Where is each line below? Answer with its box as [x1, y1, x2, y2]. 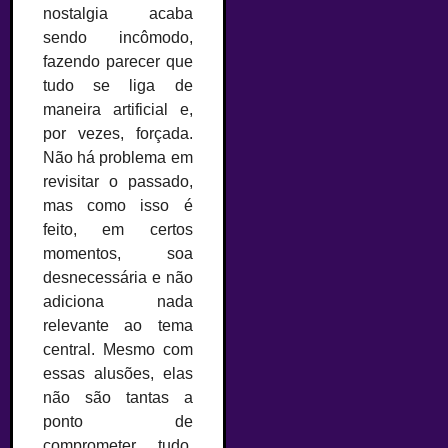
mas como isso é [43, 196, 193, 214]
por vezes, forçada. [43, 124, 193, 142]
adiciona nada [43, 292, 193, 310]
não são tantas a [43, 388, 193, 406]
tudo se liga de [43, 76, 193, 94]
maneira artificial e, [43, 100, 193, 118]
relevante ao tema [43, 316, 193, 334]
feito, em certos [43, 220, 193, 238]
